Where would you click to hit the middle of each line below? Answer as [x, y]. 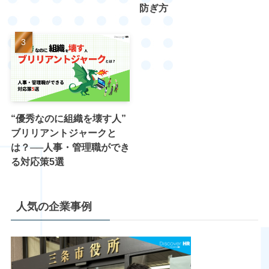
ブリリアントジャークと [63, 132]
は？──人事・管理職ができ [70, 147]
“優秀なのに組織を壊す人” [68, 118]
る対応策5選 [37, 161]
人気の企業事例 [54, 207]
